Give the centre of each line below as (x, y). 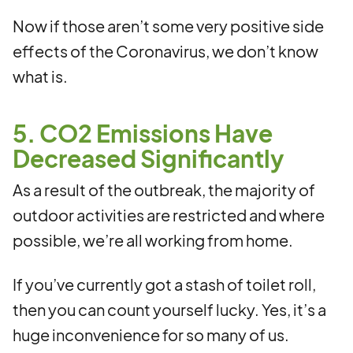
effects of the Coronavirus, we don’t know (165, 51)
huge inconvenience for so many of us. (151, 334)
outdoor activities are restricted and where (169, 215)
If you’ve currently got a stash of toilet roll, (164, 284)
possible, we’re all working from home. (153, 240)
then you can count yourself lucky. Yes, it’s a (169, 309)
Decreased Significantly (149, 158)
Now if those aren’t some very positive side (168, 26)
